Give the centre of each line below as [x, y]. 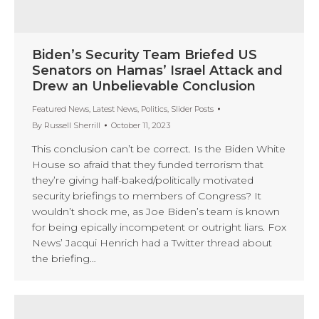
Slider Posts [192, 109]
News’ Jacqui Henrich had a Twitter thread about [152, 242]
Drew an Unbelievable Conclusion [144, 86]
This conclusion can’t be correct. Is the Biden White [159, 148]
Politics [154, 109]
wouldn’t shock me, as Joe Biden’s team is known [156, 211]
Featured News [61, 109]
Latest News [115, 109]
